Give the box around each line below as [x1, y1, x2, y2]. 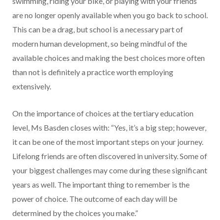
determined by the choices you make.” [12, 208, 138, 218]
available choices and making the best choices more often [12, 53, 205, 62]
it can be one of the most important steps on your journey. [12, 137, 203, 146]
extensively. [12, 81, 51, 91]
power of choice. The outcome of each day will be [12, 193, 177, 203]
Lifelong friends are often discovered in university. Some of [12, 151, 207, 161]
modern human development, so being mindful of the [12, 38, 187, 48]
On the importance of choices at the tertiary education [12, 108, 193, 118]
